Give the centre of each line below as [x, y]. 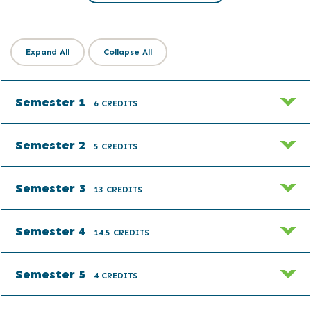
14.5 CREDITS [121, 232]
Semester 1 [52, 102]
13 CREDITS [118, 189]
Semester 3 [52, 188]
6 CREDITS [115, 103]
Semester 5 [52, 274]
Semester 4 [52, 231]
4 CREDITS [115, 275]
